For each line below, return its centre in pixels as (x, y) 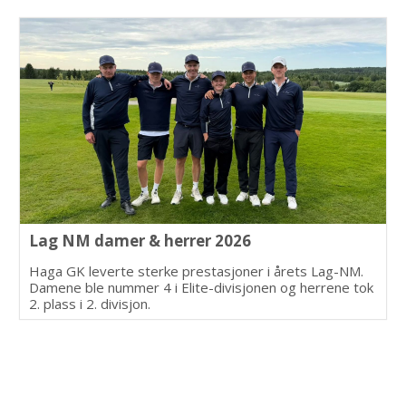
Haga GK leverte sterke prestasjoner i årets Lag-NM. (197, 271)
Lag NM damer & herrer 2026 (140, 241)
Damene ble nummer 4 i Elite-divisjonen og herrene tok (202, 288)
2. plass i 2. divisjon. (90, 304)
